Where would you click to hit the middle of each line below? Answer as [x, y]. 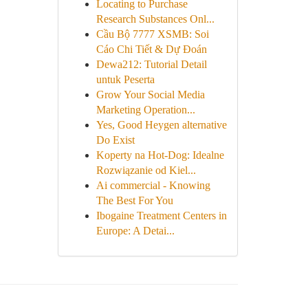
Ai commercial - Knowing [153, 185]
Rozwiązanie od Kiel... [146, 170]
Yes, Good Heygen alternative [161, 125]
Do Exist [115, 140]
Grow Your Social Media [150, 95]
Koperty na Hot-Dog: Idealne [160, 155]
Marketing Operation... [145, 110]
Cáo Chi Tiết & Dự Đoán [151, 49]
